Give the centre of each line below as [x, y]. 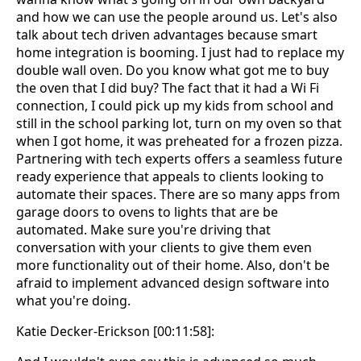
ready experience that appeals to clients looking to [170, 177]
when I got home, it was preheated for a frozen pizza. [179, 141]
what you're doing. [73, 301]
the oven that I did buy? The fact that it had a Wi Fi [168, 88]
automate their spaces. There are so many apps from [178, 195]
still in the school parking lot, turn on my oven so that [179, 124]
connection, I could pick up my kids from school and [175, 106]
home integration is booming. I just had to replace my [180, 53]
